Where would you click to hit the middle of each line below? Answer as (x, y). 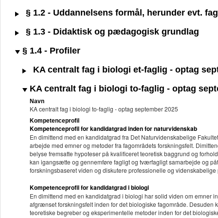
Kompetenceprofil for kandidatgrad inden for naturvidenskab (114, 129)
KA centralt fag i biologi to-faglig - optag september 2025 (104, 109)
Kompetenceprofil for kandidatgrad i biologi (89, 188)
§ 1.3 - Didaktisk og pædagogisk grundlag (111, 32)
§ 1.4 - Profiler (50, 51)
